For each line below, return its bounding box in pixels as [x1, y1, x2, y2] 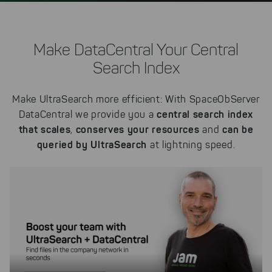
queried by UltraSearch [36, 138, 148, 151]
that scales [18, 123, 71, 135]
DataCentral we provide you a [18, 109, 157, 120]
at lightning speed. [147, 139, 236, 151]
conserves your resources [75, 123, 200, 135]
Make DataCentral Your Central [33, 40, 239, 59]
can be [222, 123, 254, 135]
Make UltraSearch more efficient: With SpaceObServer [12, 93, 260, 105]
